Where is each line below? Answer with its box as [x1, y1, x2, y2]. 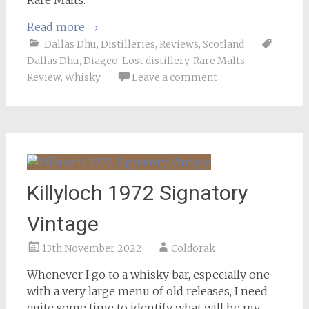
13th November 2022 [41, 242, 142, 255]
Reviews [159, 38, 199, 50]
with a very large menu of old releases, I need [26, 284, 268, 298]
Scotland [202, 38, 244, 50]
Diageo [83, 54, 118, 67]
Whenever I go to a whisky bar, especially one [26, 268, 270, 281]
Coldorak [170, 242, 215, 255]
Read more [26, 20, 88, 34]
